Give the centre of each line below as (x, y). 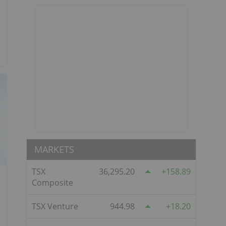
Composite (52, 182)
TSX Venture (55, 206)
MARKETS (54, 149)
